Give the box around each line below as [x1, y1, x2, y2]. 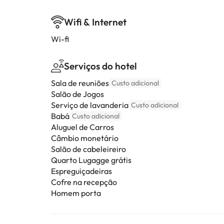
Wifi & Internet [64, 16, 126, 28]
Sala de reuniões [51, 78, 109, 88]
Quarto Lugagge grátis [51, 155, 131, 165]
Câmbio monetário [51, 133, 118, 143]
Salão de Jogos [51, 89, 104, 99]
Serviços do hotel [64, 60, 137, 72]
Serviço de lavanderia [51, 100, 128, 110]
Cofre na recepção [51, 177, 117, 187]
